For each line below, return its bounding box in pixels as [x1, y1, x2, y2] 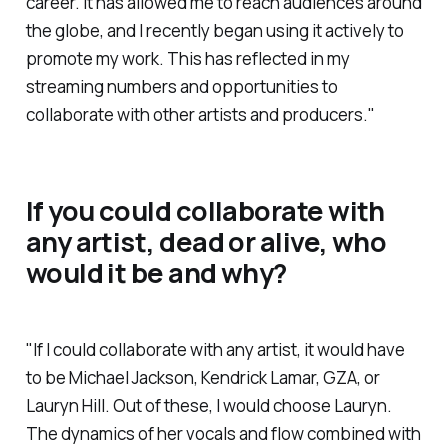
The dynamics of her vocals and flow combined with [25, 422, 421, 446]
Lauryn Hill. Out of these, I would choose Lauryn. [25, 394, 392, 418]
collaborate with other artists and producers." [25, 103, 375, 127]
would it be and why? [25, 253, 287, 291]
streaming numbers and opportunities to [25, 75, 338, 99]
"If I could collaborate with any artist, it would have [25, 338, 405, 362]
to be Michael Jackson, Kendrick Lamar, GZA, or [25, 366, 380, 390]
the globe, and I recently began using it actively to [25, 19, 404, 43]
